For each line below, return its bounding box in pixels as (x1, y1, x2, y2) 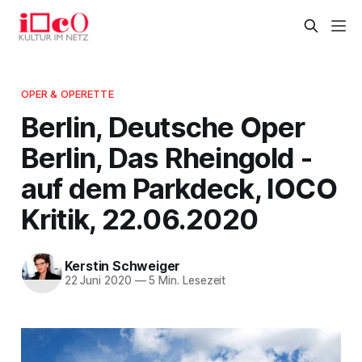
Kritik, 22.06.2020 (20, 201, 259, 236)
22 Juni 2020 (64, 274, 132, 288)
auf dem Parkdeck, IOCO (20, 170, 337, 205)
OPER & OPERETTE (20, 86, 114, 100)
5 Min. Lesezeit (145, 274, 226, 288)
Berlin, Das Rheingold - (20, 140, 313, 175)
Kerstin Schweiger (64, 258, 181, 275)
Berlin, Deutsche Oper (20, 109, 305, 144)
